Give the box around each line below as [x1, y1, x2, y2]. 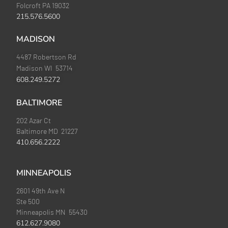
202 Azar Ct [16, 116, 51, 125]
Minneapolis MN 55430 [16, 208, 88, 217]
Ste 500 [16, 197, 40, 206]
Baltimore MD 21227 [16, 127, 78, 136]
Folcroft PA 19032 [16, 1, 70, 10]
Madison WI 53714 [16, 64, 73, 73]
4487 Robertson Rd [16, 52, 77, 62]
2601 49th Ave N [16, 186, 66, 195]
